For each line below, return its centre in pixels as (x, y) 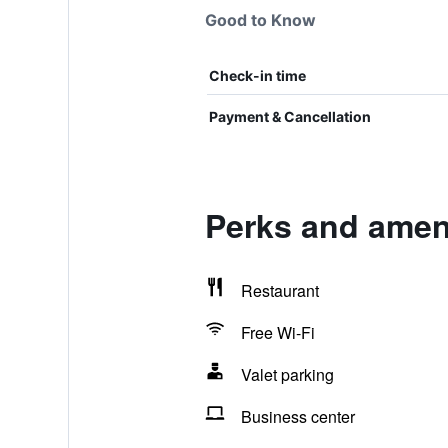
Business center (297, 416)
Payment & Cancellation (289, 116)
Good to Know (260, 20)
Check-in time (257, 75)
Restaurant (279, 290)
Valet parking (287, 374)
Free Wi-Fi (277, 332)
